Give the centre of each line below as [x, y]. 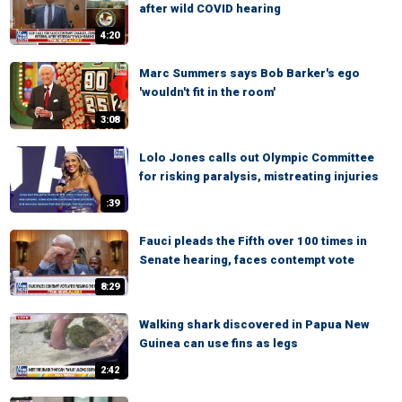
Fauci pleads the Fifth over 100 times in [253, 240]
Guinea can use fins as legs [218, 344]
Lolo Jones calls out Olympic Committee [257, 157]
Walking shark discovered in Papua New [254, 325]
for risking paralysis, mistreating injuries [259, 176]
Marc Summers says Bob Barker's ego [249, 74]
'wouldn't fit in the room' [207, 92]
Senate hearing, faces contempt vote [247, 259]
